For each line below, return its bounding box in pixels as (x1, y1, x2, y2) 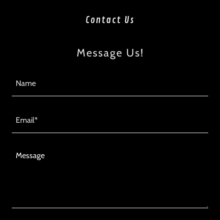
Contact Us (85, 14, 135, 26)
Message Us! (76, 46, 144, 59)
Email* (16, 115, 38, 125)
